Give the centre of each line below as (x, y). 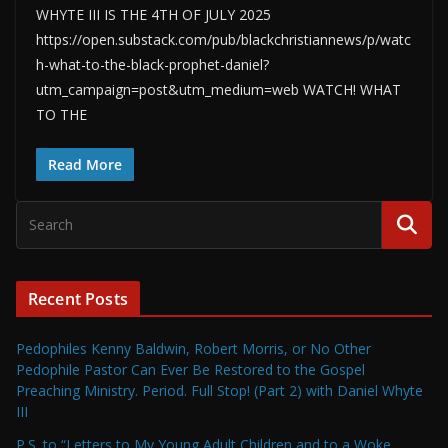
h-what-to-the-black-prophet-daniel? (152, 64)
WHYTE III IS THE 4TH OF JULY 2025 (153, 14)
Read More (85, 164)
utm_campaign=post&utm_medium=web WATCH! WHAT (218, 89)
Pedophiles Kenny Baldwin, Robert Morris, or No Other (193, 348)
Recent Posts (78, 299)
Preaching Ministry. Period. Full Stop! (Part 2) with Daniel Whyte (219, 390)
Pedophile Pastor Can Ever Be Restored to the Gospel (190, 369)
